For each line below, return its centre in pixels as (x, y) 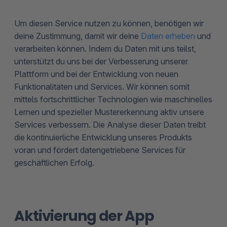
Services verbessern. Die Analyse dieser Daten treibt (110, 124)
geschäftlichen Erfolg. (54, 162)
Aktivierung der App (84, 216)
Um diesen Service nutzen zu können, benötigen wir (109, 23)
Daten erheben (168, 36)
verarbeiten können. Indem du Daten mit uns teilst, (105, 48)
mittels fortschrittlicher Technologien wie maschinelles (113, 99)
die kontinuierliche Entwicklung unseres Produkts (103, 137)
